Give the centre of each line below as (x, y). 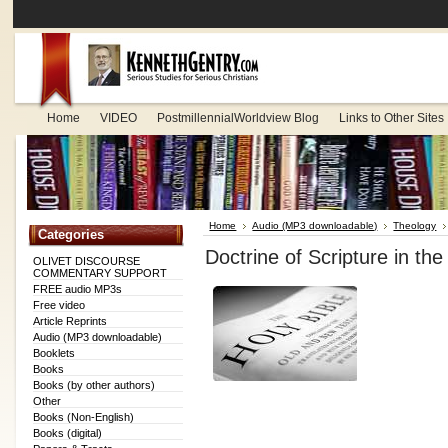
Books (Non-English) (84, 417)
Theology (415, 225)
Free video (59, 305)
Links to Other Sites (391, 118)
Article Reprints (70, 321)
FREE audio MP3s (78, 289)
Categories (71, 234)
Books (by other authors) (94, 385)
